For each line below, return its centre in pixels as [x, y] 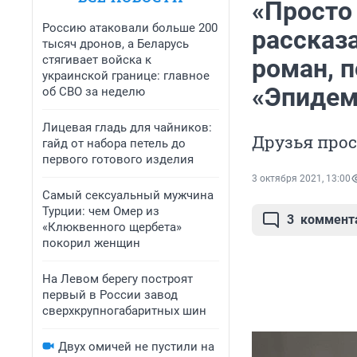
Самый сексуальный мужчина [128, 195]
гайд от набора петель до [114, 143]
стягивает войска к [97, 60]
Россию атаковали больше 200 [130, 28]
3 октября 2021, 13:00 [301, 179]
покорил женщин [91, 243]
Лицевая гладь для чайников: [127, 127]
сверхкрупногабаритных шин [124, 311]
